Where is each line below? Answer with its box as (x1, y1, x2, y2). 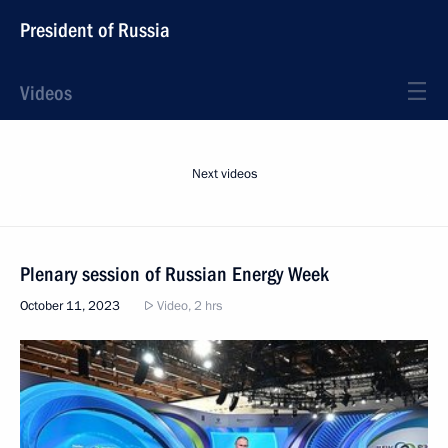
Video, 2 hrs (154, 297, 222, 315)
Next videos (191, 165, 257, 183)
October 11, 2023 (20, 297, 120, 315)
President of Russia (20, 18, 170, 42)
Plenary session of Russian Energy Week (20, 262, 329, 286)
